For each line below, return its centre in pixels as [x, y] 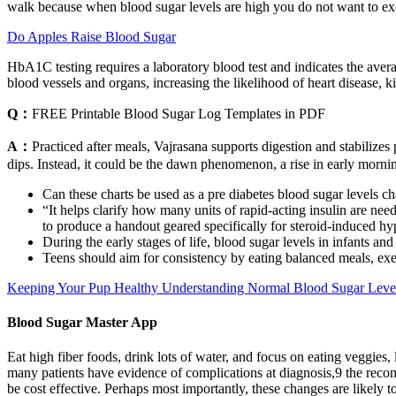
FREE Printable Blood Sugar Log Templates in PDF [179, 113]
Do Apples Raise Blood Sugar [91, 36]
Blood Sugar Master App [82, 322]
